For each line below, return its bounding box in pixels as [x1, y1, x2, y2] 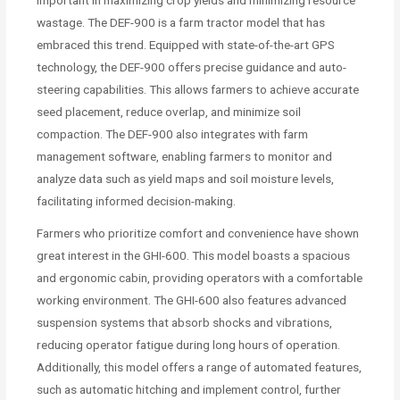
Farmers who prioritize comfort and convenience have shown [37, 226, 360, 241]
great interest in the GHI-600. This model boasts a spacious [37, 248, 351, 263]
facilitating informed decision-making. [37, 194, 237, 209]
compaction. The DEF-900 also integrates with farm [37, 127, 309, 142]
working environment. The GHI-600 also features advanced [37, 293, 347, 308]
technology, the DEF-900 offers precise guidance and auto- [37, 60, 347, 75]
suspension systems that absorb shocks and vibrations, [37, 315, 333, 330]
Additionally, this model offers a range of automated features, [37, 360, 362, 375]
